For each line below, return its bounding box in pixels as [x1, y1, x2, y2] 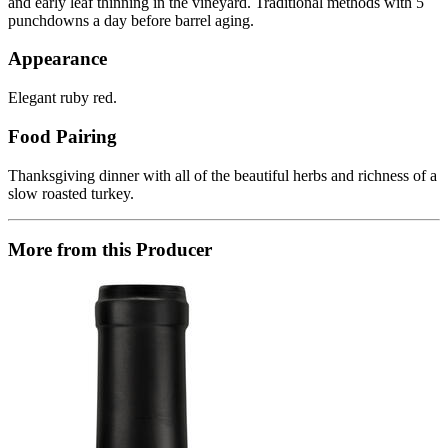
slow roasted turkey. [8, 184, 134, 202]
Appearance [8, 48, 107, 70]
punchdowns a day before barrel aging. [8, 11, 254, 29]
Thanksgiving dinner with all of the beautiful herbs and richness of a [8, 166, 437, 184]
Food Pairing [8, 125, 117, 147]
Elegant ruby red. [8, 89, 117, 107]
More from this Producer [8, 239, 212, 261]
